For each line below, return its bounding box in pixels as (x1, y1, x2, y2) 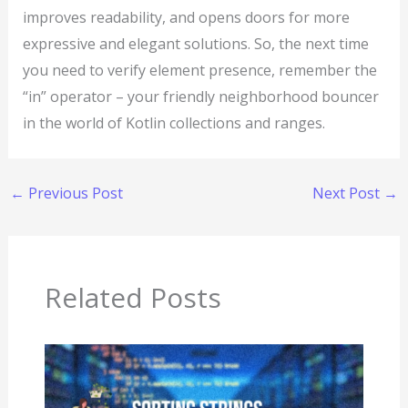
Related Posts (44, 279, 221, 317)
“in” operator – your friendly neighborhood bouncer (22, 87, 379, 107)
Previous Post (24, 183, 123, 204)
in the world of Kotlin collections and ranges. (22, 113, 325, 134)
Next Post (312, 183, 384, 204)
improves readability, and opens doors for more (22, 7, 350, 28)
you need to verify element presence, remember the (22, 60, 377, 81)
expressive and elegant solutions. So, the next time (22, 34, 369, 55)
